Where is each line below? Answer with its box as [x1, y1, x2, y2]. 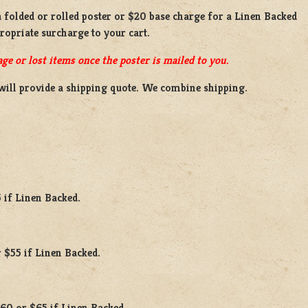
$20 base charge [128, 9, 205, 24]
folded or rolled [4, 9, 79, 24]
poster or [79, 9, 128, 24]
